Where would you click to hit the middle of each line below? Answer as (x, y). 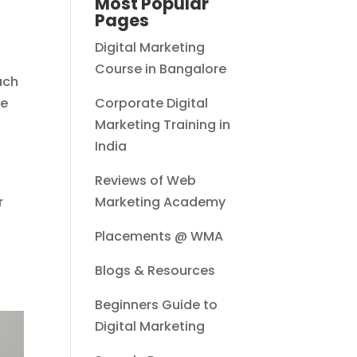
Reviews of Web (146, 181)
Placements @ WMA (159, 237)
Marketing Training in (163, 125)
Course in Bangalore (161, 69)
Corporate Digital (152, 104)
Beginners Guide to (157, 305)
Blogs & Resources (155, 271)
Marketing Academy (161, 202)
